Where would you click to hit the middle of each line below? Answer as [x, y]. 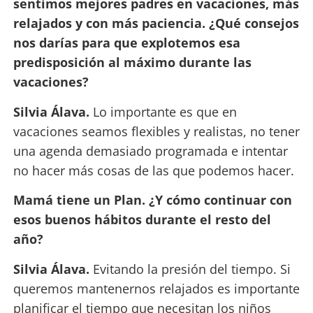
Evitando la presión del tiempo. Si [191, 269]
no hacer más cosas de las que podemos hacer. [153, 170]
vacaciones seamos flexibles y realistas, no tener [156, 131]
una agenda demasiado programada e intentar [150, 151]
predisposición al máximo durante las [132, 63]
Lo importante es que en [165, 111]
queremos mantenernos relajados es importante [156, 288]
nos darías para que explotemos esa [126, 43]
